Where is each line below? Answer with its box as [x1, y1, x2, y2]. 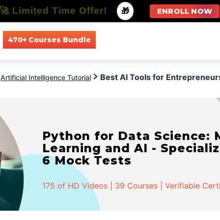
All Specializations [157, 35, 218, 44]
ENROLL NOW [157, 7, 212, 16]
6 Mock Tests [42, 153, 132, 167]
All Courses [105, 35, 143, 44]
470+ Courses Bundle [7, 35, 91, 44]
